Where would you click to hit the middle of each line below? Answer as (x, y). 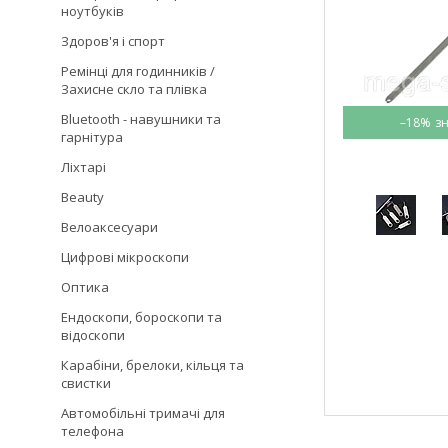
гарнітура (92, 137)
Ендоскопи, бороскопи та (141, 317)
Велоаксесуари (109, 227)
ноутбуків (92, 11)
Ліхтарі (83, 167)
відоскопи (93, 335)
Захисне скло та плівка (134, 89)
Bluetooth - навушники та (141, 119)
